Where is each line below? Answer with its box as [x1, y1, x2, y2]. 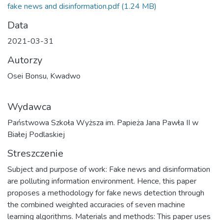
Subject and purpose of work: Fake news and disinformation [7, 164, 210, 175]
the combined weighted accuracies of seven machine [7, 199, 185, 210]
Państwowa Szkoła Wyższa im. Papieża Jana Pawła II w [7, 117, 198, 128]
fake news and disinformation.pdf [7, 1, 119, 12]
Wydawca [7, 100, 51, 113]
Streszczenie [7, 147, 63, 160]
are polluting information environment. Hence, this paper [7, 176, 196, 187]
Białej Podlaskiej [7, 129, 65, 140]
